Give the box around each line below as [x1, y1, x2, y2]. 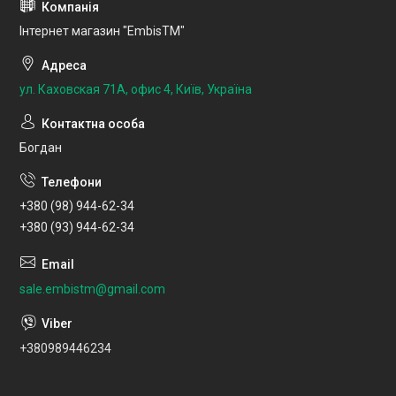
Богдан [19, 140, 62, 155]
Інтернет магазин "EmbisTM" [19, 23, 185, 38]
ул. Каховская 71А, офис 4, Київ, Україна [19, 81, 252, 96]
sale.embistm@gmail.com [19, 282, 165, 297]
